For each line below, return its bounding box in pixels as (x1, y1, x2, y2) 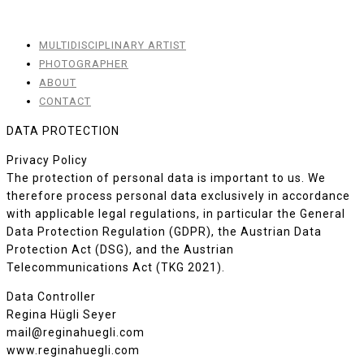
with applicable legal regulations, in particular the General (6, 207, 345, 220)
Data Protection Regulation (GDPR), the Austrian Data (6, 225, 322, 238)
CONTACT (39, 95, 91, 107)
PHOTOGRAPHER (39, 58, 128, 70)
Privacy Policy (6, 154, 88, 167)
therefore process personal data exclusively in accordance (6, 189, 350, 202)
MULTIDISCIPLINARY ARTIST (39, 39, 186, 51)
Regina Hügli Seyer (6, 308, 117, 321)
